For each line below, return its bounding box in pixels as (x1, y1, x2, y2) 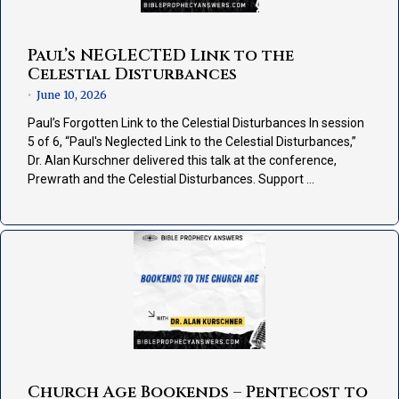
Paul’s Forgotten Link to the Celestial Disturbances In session (28, 116, 364, 131)
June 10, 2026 (37, 88, 107, 102)
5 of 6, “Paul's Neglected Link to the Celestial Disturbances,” (28, 134, 356, 150)
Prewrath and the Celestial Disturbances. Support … (28, 172, 314, 187)
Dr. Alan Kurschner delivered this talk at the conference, (28, 153, 337, 168)
